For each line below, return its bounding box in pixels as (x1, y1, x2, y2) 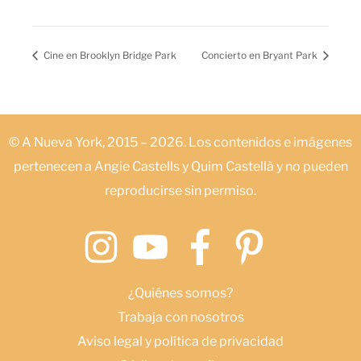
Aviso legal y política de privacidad (77, 334, 284, 350)
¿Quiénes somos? (128, 285, 233, 301)
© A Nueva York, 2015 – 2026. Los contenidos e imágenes (9, 135, 352, 151)
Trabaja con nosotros (117, 309, 244, 326)
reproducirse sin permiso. (105, 183, 256, 199)
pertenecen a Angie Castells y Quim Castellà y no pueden (13, 159, 348, 175)
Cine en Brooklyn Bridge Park (41, 49, 176, 62)
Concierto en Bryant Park (201, 49, 320, 62)
